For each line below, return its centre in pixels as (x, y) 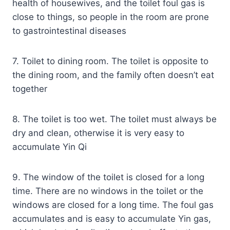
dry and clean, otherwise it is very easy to (98, 133)
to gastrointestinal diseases (69, 31)
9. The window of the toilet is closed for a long (108, 177)
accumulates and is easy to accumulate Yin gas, (112, 218)
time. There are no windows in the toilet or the (108, 191)
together (30, 89)
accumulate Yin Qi (50, 147)
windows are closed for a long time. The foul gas (113, 205)
